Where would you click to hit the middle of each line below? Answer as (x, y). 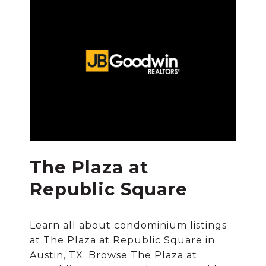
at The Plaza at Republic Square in (122, 240)
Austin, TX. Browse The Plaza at (113, 255)
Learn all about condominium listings (128, 225)
